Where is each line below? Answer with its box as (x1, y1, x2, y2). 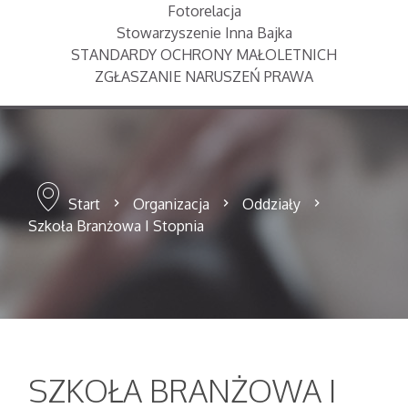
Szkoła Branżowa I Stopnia (28, 217, 205, 235)
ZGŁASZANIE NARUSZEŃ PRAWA (95, 66, 313, 86)
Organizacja (133, 195, 210, 213)
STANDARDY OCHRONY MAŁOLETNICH (71, 45, 337, 64)
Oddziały (242, 195, 301, 213)
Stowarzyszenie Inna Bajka (116, 23, 292, 42)
